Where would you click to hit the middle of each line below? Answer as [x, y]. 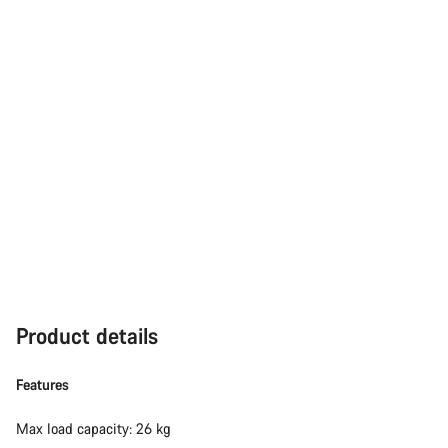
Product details [87, 335]
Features [42, 384]
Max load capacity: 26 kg [93, 428]
